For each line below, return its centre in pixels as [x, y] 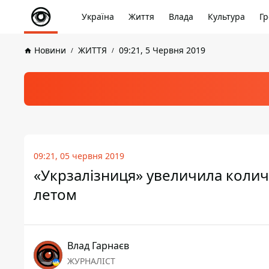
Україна [98, 17]
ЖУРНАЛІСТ [91, 261]
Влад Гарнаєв [98, 246]
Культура [226, 17]
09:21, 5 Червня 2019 [162, 50]
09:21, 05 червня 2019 [79, 156]
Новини [50, 50]
